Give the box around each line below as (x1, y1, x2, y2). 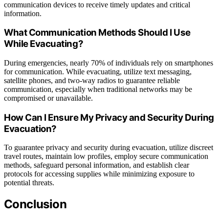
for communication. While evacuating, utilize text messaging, (4, 67, 192, 76)
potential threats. (4, 178, 54, 187)
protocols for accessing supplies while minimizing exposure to (4, 170, 195, 178)
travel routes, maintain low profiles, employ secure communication (4, 152, 208, 161)
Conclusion (4, 197, 66, 212)
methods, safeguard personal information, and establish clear (4, 161, 189, 170)
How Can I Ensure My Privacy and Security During (4, 111, 215, 123)
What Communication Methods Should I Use (4, 27, 191, 39)
